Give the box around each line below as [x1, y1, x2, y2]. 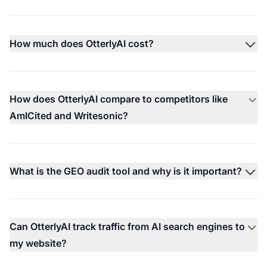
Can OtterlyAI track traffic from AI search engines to [10, 220, 245, 232]
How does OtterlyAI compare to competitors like [10, 92, 228, 105]
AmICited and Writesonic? [10, 109, 128, 122]
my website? [10, 237, 67, 249]
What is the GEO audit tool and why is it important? [10, 164, 242, 177]
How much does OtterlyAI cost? [10, 37, 154, 49]
